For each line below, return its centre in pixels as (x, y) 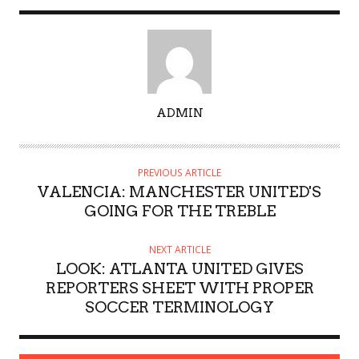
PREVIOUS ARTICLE (179, 172)
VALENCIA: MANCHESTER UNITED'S (179, 192)
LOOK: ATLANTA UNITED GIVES (179, 268)
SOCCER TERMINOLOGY (179, 307)
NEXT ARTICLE (179, 249)
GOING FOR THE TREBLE (179, 211)
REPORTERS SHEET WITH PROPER (179, 288)
